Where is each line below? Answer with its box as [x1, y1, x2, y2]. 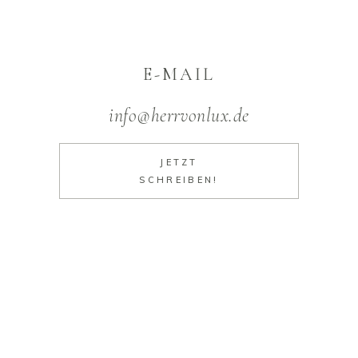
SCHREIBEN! [139, 174, 219, 185]
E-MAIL [142, 64, 216, 85]
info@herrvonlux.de [109, 104, 249, 127]
